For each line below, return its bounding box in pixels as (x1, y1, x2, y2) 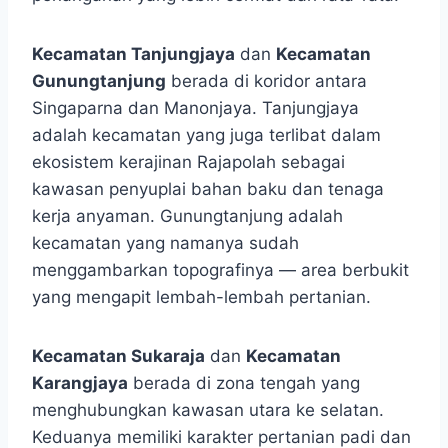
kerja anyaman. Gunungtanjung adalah (32, 206, 343, 227)
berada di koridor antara (166, 71, 367, 92)
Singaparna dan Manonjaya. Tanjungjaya (32, 98, 359, 119)
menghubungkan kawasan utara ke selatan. (32, 400, 384, 421)
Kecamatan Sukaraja (32, 346, 205, 367)
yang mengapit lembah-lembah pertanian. (32, 287, 371, 308)
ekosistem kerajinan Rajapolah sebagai (32, 152, 345, 173)
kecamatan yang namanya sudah (32, 233, 299, 254)
